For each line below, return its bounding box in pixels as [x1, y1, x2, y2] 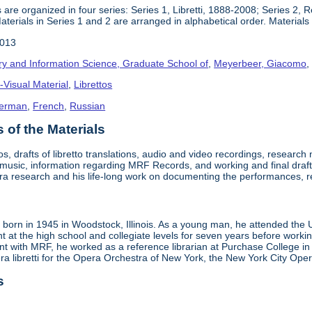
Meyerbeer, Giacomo [214, 57, 307, 69]
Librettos [74, 79, 113, 91]
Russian [70, 100, 106, 111]
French [33, 100, 65, 111]
